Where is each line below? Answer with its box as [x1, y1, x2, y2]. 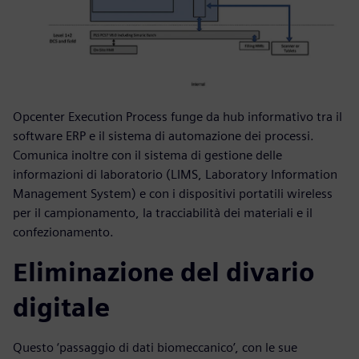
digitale [13, 292, 110, 324]
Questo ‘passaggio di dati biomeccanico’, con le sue [13, 340, 297, 356]
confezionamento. [13, 224, 114, 240]
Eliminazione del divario [13, 256, 314, 288]
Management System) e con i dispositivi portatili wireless [13, 186, 333, 202]
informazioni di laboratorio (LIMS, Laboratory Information [13, 167, 337, 183]
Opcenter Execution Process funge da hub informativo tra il [13, 109, 342, 125]
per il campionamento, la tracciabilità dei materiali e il [13, 205, 313, 221]
